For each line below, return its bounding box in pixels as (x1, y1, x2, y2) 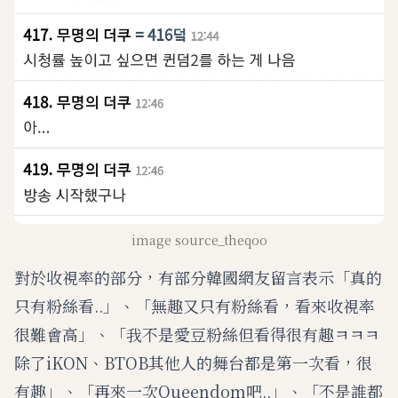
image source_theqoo (131, 231, 267, 250)
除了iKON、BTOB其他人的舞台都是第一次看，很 (14, 351, 372, 375)
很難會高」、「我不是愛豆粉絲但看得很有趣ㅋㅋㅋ (14, 322, 379, 346)
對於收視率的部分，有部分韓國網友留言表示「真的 (14, 266, 382, 290)
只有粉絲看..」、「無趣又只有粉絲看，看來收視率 (14, 294, 375, 318)
